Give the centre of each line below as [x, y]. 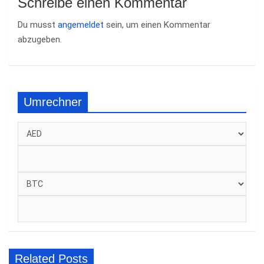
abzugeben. [40, 39]
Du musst [38, 25]
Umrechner [53, 102]
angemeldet [81, 25]
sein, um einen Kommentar [157, 25]
